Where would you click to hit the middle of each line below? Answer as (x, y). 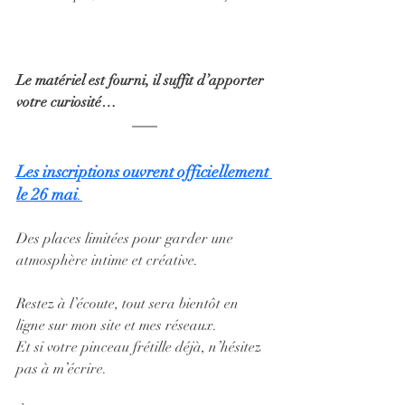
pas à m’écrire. (61, 368)
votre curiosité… (66, 102)
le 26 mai (47, 194)
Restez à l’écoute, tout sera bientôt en (129, 303)
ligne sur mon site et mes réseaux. (117, 325)
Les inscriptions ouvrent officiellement (144, 171)
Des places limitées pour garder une (127, 238)
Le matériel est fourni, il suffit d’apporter (142, 80)
